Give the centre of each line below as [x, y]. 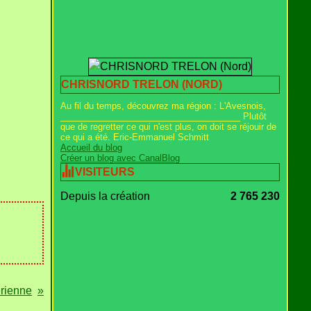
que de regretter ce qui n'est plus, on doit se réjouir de [168, 127]
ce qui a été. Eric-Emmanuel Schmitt [135, 137]
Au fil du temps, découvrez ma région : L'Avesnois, [163, 106]
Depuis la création [105, 196]
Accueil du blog [91, 148]
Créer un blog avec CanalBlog [120, 158]
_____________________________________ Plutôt [163, 116]
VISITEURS [105, 172]
